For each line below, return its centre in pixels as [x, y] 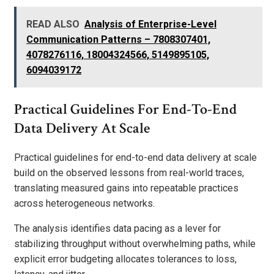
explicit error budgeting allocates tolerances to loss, [125, 259]
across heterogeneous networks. [84, 204]
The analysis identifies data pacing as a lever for [117, 229]
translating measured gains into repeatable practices [126, 188]
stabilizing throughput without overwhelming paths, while [135, 244]
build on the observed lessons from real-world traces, [129, 173]
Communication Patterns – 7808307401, [118, 40]
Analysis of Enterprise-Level [150, 24]
